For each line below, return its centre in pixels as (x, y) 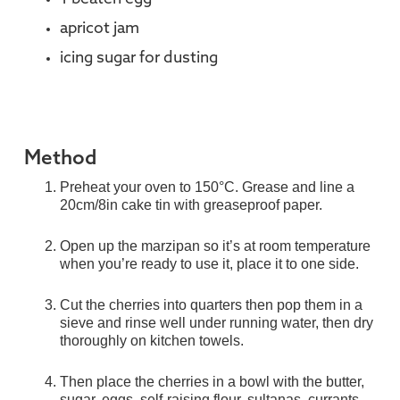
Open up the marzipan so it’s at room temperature (215, 246)
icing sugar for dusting (138, 58)
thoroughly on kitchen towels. (151, 340)
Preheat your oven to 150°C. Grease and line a (207, 187)
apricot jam (99, 29)
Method (60, 159)
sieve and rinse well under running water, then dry (216, 322)
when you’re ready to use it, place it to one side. (209, 263)
